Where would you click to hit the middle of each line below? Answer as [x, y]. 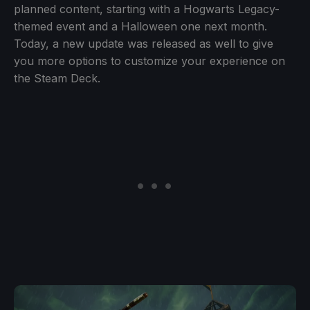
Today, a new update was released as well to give [144, 43]
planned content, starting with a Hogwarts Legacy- [147, 9]
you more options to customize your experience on [149, 61]
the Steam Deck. [57, 78]
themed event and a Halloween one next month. [140, 26]
